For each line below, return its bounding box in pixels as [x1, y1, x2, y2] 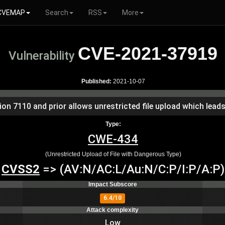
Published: [81, 78, 111, 85]
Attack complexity [86, 206, 139, 213]
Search [45, 9, 68, 17]
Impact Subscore [88, 181, 137, 188]
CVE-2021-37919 [78, 43, 217, 64]
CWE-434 [88, 132, 138, 146]
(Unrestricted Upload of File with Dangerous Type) [45, 151, 181, 158]
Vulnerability [9, 49, 78, 63]
